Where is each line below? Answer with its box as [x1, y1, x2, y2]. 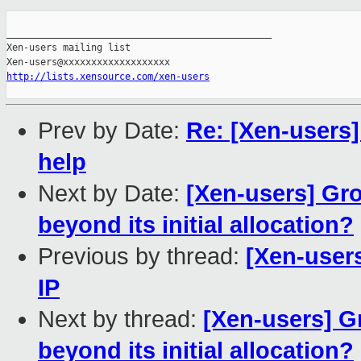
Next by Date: [38, 180, 186, 207]
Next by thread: [38, 306, 203, 333]
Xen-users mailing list [6, 42, 131, 54]
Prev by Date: [38, 118, 186, 144]
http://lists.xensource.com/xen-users [6, 71, 210, 83]
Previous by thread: [38, 243, 246, 270]
